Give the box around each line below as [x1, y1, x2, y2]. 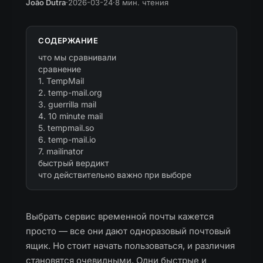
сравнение [38, 64, 81, 74]
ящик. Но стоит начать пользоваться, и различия [26, 240, 235, 251]
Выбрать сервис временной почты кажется [26, 211, 214, 222]
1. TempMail [38, 76, 84, 86]
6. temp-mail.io [38, 134, 96, 144]
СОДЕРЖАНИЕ [38, 36, 98, 45]
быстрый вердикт [38, 158, 109, 168]
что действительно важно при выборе [38, 170, 191, 180]
